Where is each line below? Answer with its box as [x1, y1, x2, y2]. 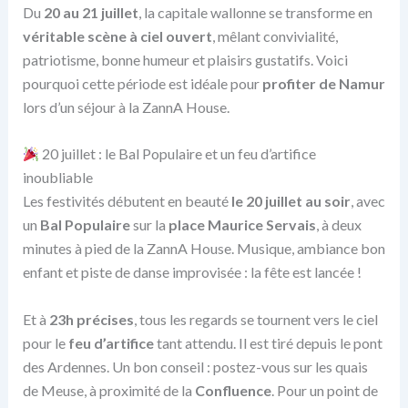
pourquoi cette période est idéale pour [22, 74, 262, 92]
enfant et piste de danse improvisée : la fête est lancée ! [22, 263, 362, 281]
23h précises [48, 310, 134, 328]
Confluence [194, 381, 271, 399]
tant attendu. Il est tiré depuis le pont [153, 333, 382, 352]
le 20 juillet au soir [230, 192, 351, 210]
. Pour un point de [270, 381, 378, 399]
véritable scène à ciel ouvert [22, 26, 212, 45]
